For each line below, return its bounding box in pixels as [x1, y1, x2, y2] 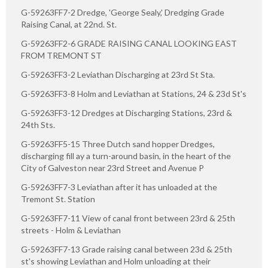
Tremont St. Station [21, 193, 95, 204]
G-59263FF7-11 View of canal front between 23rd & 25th [21, 212, 235, 223]
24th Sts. [21, 119, 55, 130]
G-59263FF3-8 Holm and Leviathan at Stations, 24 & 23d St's [21, 88, 246, 99]
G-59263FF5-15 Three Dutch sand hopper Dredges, [21, 138, 215, 149]
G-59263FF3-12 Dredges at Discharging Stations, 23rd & [21, 107, 232, 118]
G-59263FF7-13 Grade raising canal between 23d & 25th [21, 243, 232, 254]
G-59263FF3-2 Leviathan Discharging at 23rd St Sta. [21, 69, 215, 80]
